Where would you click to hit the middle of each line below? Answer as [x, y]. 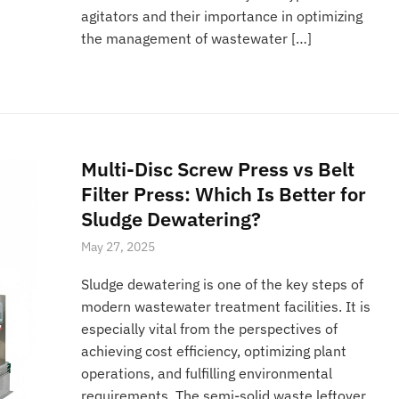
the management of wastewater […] [197, 39]
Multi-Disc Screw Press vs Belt [218, 168]
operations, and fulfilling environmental [207, 374]
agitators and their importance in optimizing [222, 16]
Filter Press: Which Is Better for [224, 193]
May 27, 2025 [118, 246]
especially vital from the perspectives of [210, 329]
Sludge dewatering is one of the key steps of [223, 285]
